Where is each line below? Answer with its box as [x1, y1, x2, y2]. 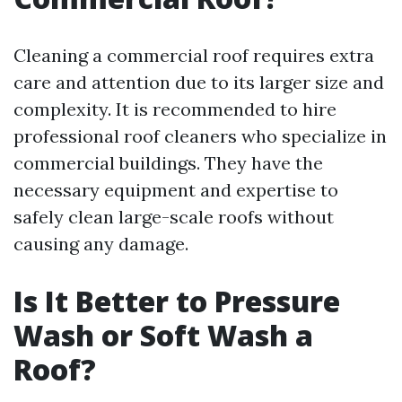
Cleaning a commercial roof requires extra [13, 44, 374, 66]
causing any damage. [13, 232, 188, 255]
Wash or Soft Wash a [13, 316, 313, 354]
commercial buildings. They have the [13, 152, 323, 174]
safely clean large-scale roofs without [13, 205, 334, 228]
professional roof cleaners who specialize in [13, 125, 387, 147]
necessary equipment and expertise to [13, 179, 338, 201]
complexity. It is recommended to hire [13, 98, 336, 120]
